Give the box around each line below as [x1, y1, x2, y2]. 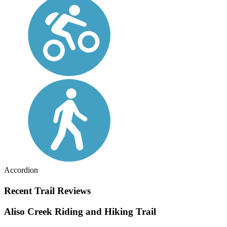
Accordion [4, 166, 38, 175]
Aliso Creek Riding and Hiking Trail [4, 206, 156, 217]
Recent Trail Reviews [4, 185, 91, 197]
